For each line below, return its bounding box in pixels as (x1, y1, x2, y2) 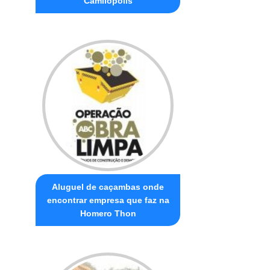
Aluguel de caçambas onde (52, 181, 165, 192)
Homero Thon (80, 208, 136, 218)
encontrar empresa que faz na (46, 195, 169, 205)
